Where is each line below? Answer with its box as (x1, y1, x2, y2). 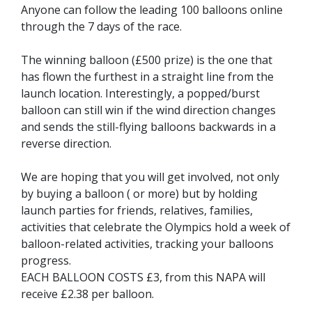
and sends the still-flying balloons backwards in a (21, 119, 276, 134)
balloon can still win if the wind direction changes (21, 102, 276, 118)
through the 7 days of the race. (21, 19, 182, 34)
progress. (21, 253, 71, 268)
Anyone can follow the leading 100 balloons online (21, 2, 283, 17)
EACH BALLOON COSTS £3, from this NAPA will (21, 270, 265, 285)
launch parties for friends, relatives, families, (21, 203, 253, 218)
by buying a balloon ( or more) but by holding (21, 186, 258, 201)
